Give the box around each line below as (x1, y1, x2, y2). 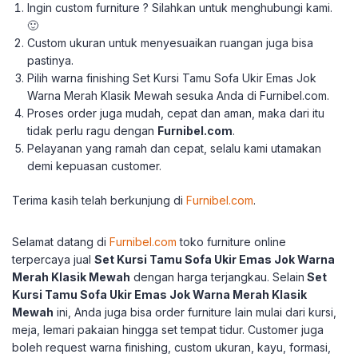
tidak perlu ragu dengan (27, 124, 158, 137)
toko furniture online (177, 235, 286, 249)
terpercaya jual (12, 253, 94, 266)
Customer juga (248, 323, 324, 336)
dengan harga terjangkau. (133, 270, 269, 284)
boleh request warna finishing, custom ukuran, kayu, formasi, (12, 340, 331, 354)
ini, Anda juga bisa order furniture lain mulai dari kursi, (54, 305, 336, 319)
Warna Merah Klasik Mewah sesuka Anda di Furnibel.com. (27, 89, 330, 102)
